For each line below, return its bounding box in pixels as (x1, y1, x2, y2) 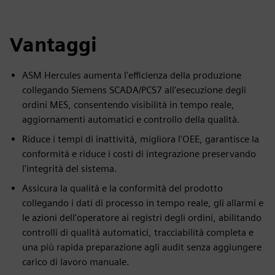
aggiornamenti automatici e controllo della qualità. (22, 114, 240, 125)
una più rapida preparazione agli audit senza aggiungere (22, 241, 261, 253)
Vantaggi (10, 33, 97, 56)
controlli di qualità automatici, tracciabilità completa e (22, 227, 254, 238)
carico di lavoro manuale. (22, 256, 130, 268)
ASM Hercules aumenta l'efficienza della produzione (22, 69, 241, 81)
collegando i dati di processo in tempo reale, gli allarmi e (22, 197, 263, 209)
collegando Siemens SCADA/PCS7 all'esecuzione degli (22, 84, 246, 96)
